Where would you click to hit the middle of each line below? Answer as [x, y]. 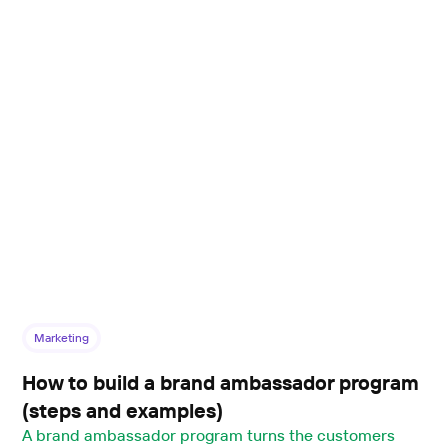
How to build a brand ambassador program [221, 382]
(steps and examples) [123, 410]
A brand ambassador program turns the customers [208, 434]
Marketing [62, 337]
